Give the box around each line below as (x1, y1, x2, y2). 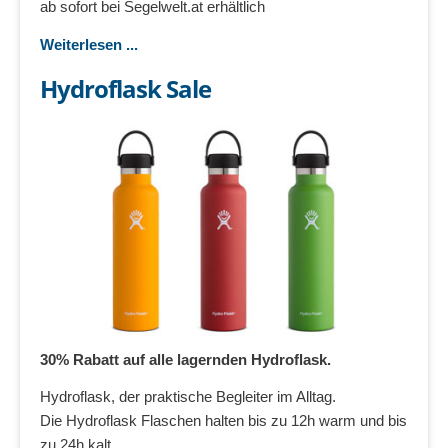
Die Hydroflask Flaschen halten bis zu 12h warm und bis (40, 412, 407, 430)
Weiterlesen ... (40, 35, 138, 53)
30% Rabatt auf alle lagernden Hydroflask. (40, 350, 331, 368)
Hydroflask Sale (40, 72, 211, 106)
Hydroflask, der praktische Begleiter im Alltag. (40, 388, 336, 406)
